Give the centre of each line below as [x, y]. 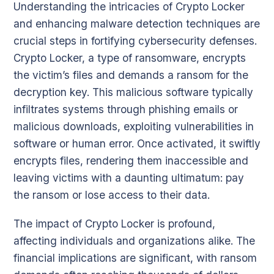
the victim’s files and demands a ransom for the [131, 75]
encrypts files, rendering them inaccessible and [131, 161]
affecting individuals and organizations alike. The [134, 240]
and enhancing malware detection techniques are [137, 24]
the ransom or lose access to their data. [112, 195]
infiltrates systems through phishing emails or [126, 109]
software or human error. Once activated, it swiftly [137, 144]
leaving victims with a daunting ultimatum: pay [129, 178]
